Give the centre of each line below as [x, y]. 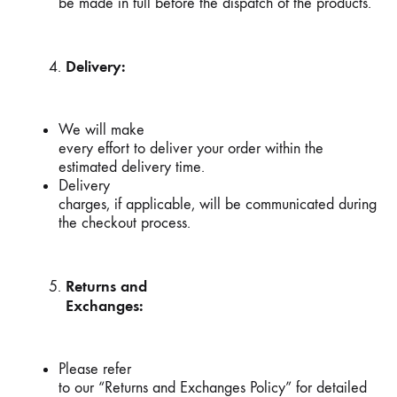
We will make [101, 130]
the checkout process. [125, 223]
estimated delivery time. [132, 167]
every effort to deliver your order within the [191, 148]
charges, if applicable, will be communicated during [218, 204]
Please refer [95, 369]
